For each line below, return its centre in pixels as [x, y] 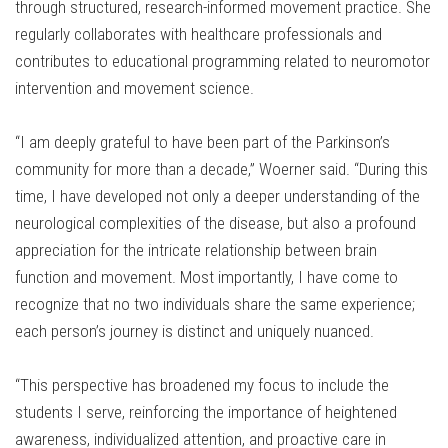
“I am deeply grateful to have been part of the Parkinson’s [202, 142]
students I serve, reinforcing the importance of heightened [206, 412]
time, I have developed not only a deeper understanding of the [217, 196]
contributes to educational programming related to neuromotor [222, 61]
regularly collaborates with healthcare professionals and [198, 34]
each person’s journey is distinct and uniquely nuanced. [194, 331]
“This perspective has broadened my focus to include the [202, 385]
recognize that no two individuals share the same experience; [215, 304]
